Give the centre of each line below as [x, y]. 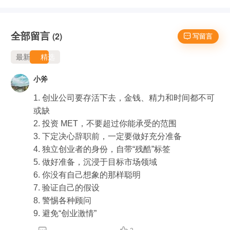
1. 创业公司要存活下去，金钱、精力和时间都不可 [124, 98]
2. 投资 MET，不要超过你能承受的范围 [105, 123]
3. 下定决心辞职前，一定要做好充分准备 [108, 136]
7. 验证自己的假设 [66, 187]
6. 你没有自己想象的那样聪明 [87, 175]
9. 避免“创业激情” [65, 213]
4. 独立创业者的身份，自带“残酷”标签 [102, 149]
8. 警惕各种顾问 [62, 200]
